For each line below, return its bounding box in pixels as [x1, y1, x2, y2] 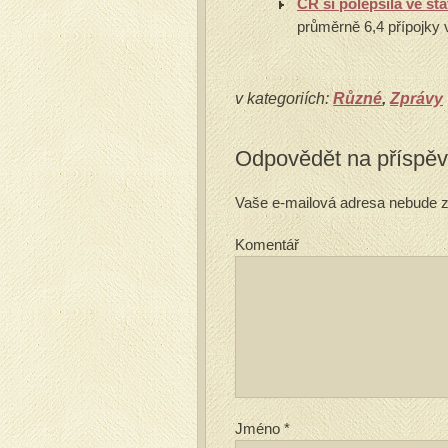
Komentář [235, 236, 299, 253]
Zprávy [390, 90, 443, 107]
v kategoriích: [235, 90, 333, 107]
